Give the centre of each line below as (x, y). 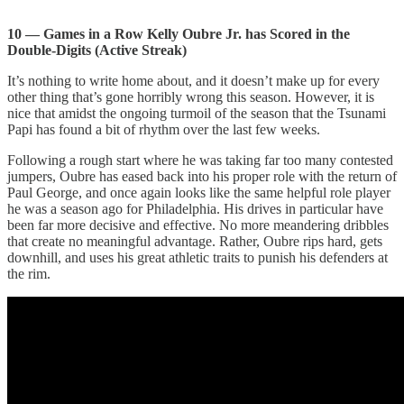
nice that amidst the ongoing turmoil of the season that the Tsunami (197, 113)
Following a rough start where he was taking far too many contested (200, 160)
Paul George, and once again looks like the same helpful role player (199, 192)
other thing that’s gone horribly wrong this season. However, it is (191, 96)
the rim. (29, 273)
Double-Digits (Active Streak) (97, 50)
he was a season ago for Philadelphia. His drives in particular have (195, 208)
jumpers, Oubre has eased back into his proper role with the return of (202, 176)
